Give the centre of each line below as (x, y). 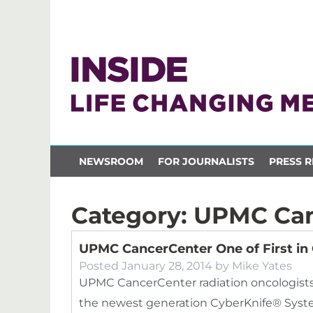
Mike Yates (262, 266)
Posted (100, 266)
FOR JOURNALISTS (206, 161)
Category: (132, 215)
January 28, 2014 (167, 266)
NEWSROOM (111, 161)
